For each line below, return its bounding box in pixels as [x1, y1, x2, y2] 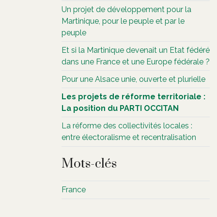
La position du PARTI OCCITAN [62, 104, 179, 113]
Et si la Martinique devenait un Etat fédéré [62, 46, 210, 55]
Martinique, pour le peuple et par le [62, 16, 185, 26]
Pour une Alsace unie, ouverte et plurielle [62, 75, 205, 84]
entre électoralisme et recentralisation [62, 133, 196, 142]
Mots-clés [62, 155, 117, 172]
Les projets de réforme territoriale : [62, 92, 205, 101]
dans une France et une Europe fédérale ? [62, 57, 210, 66]
